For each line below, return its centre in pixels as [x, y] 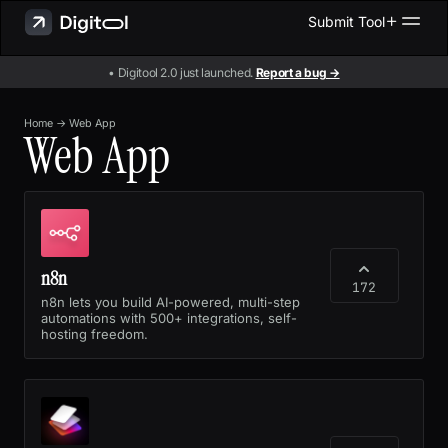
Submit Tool [346, 21]
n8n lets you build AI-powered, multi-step [170, 301]
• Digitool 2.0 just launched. [182, 72]
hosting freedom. [94, 333]
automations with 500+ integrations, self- [169, 317]
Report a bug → [297, 72]
